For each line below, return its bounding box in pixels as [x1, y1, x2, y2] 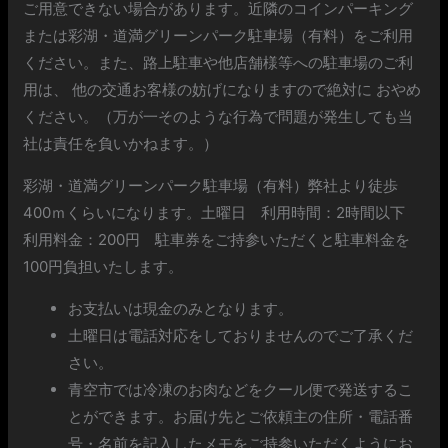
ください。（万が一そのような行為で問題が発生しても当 [23, 107, 414, 127]
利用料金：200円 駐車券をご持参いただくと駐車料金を [23, 230, 411, 250]
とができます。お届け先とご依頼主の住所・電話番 [68, 407, 414, 427]
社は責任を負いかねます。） [23, 134, 219, 154]
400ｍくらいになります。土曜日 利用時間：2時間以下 [23, 203, 421, 223]
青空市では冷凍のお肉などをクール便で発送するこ [68, 380, 414, 400]
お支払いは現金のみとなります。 [68, 299, 294, 319]
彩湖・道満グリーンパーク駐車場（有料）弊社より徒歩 [23, 176, 399, 196]
